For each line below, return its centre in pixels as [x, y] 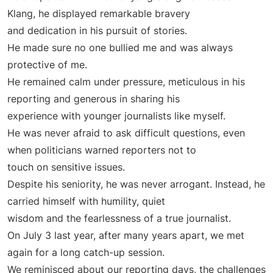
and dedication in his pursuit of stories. [97, 31]
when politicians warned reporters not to [102, 150]
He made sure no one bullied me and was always [120, 48]
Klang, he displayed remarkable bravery [99, 14]
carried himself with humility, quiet [86, 201]
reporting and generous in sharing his [94, 99]
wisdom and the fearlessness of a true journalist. [119, 218]
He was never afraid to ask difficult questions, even [126, 133]
